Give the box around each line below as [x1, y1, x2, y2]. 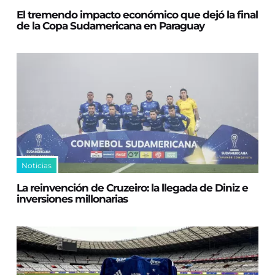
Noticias [21, 161, 52, 171]
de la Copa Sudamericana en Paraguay [17, 19, 205, 32]
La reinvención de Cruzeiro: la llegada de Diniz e [17, 182, 249, 195]
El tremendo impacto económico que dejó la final [17, 8, 258, 21]
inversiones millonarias [17, 193, 128, 206]
